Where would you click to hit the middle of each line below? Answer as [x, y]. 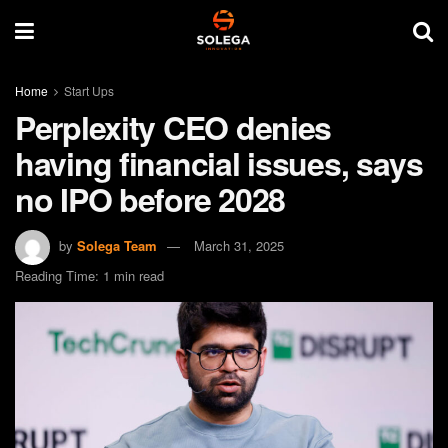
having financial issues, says [219, 163]
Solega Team [117, 245]
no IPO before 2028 [150, 199]
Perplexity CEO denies [173, 127]
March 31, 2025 [239, 245]
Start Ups [89, 90]
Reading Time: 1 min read [89, 275]
